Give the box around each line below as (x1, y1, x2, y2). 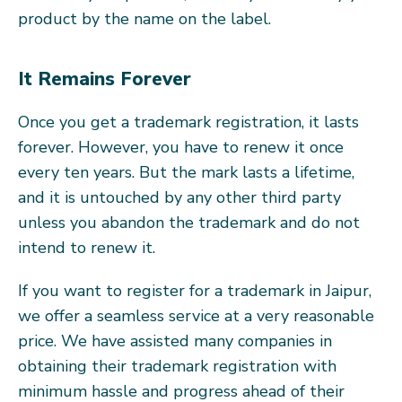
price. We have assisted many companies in (18, 329, 332, 352)
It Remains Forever (18, 65, 191, 92)
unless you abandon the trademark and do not (18, 211, 360, 233)
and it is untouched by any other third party (18, 186, 341, 208)
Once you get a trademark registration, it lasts (18, 110, 359, 133)
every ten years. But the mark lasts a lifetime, (18, 161, 354, 183)
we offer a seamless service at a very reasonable (18, 304, 374, 327)
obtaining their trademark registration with (18, 354, 336, 377)
